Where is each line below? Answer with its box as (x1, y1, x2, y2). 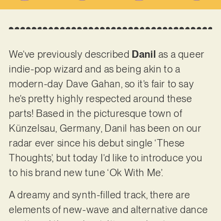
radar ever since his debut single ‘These (8, 137, 185, 149)
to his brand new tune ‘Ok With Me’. (8, 167, 164, 179)
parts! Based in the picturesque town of (8, 108, 183, 120)
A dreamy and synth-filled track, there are (8, 188, 190, 201)
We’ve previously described (8, 48, 132, 61)
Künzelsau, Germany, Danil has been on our (8, 122, 202, 135)
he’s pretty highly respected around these (8, 93, 192, 105)
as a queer (156, 48, 205, 61)
